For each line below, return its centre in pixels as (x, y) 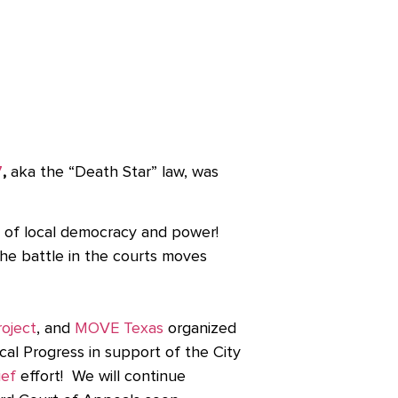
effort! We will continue (103, 376)
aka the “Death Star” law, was (112, 172)
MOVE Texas (119, 328)
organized (202, 328)
